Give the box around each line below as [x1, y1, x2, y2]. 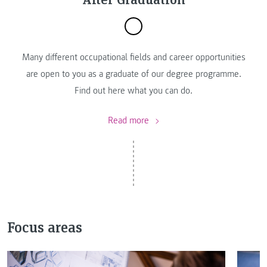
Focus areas [7, 217, 82, 237]
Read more [107, 114, 151, 127]
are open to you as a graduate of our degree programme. [26, 67, 241, 80]
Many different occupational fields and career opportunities [21, 51, 246, 63]
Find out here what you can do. [74, 84, 193, 97]
